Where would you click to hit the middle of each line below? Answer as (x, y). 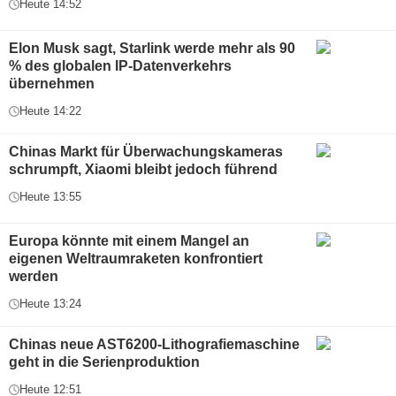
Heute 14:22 (50, 111)
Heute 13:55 (50, 197)
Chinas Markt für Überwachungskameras (146, 152)
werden (34, 277)
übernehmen (52, 84)
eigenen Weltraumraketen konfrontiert (136, 259)
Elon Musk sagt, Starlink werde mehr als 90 (152, 49)
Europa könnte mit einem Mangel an (129, 241)
